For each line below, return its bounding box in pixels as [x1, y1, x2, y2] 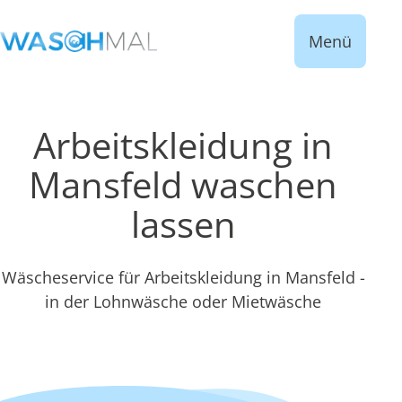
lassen [130, 199, 236, 249]
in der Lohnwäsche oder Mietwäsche [45, 291, 321, 312]
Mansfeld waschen [29, 160, 337, 209]
